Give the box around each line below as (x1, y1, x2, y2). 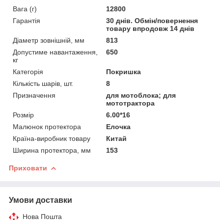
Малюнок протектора (13, 122, 81, 131)
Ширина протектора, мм (13, 146, 91, 154)
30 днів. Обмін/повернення (106, 16, 198, 25)
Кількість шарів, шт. (13, 79, 73, 87)
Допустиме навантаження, (13, 48, 98, 56)
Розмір (13, 110, 34, 119)
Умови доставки (9, 195, 72, 204)
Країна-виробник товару (13, 134, 90, 142)
